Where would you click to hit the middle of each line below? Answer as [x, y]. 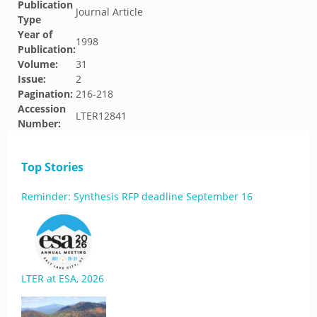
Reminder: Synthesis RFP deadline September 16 [137, 196]
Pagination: [45, 94]
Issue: [32, 79]
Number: [39, 123]
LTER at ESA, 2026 [63, 278]
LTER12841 [101, 116]
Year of [35, 34]
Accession [42, 109]
